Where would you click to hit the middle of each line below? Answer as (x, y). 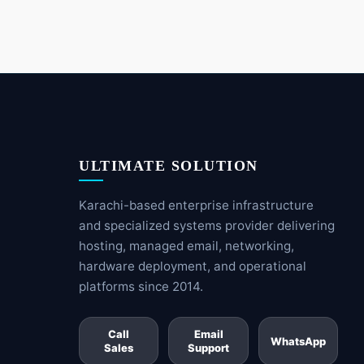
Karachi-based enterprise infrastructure (196, 206)
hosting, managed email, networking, (186, 246)
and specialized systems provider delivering (207, 226)
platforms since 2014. (141, 287)
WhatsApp (298, 341)
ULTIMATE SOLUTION (169, 166)
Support (209, 348)
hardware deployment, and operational (193, 266)
